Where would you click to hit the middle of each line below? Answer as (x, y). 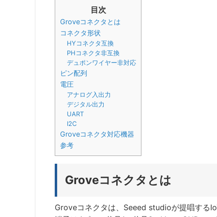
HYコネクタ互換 (90, 43)
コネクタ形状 (80, 32)
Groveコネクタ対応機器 (97, 134)
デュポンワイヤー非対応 (101, 62)
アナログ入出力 (89, 94)
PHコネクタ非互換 (93, 53)
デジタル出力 (85, 104)
